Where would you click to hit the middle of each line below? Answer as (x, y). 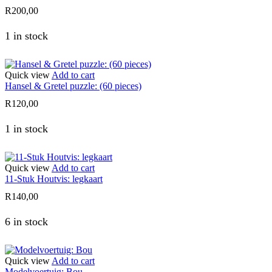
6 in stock (26, 222)
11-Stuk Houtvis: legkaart (54, 179)
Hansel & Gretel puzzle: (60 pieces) (73, 86)
